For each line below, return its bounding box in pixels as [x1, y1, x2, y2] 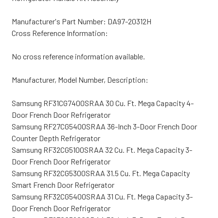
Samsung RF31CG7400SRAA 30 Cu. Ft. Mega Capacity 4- [12, 98, 194, 108]
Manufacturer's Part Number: [12, 16, 108, 26]
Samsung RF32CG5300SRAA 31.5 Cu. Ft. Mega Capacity [12, 168, 190, 178]
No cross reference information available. [12, 51, 145, 61]
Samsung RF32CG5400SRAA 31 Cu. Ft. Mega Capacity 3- [12, 191, 193, 201]
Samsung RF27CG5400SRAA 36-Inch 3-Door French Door [12, 121, 197, 131]
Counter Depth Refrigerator [12, 133, 100, 143]
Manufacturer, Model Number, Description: [12, 74, 148, 84]
